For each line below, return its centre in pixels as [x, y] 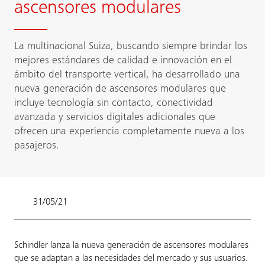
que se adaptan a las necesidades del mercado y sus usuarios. [131, 258]
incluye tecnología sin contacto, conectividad [114, 104]
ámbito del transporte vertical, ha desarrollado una [127, 75]
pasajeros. [37, 146]
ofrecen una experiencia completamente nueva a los [129, 132]
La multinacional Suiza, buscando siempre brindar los [131, 47]
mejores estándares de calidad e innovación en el [123, 61]
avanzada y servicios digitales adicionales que [115, 118]
